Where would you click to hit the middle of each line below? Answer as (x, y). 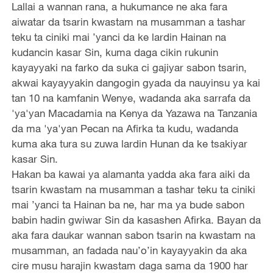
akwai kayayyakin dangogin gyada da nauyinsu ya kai (136, 82)
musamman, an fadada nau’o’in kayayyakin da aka (129, 250)
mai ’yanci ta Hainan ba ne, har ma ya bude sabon (128, 204)
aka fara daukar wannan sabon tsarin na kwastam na (133, 235)
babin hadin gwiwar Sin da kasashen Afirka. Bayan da (136, 219)
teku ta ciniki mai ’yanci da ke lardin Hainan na (119, 37)
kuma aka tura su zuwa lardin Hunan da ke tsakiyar (129, 143)
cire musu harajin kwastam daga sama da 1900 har (129, 265)
